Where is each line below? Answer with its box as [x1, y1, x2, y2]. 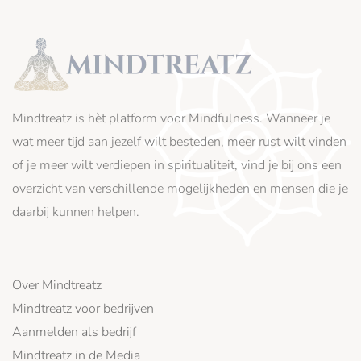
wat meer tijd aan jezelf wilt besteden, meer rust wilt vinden [12, 133, 346, 151]
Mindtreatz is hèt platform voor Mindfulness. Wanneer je [12, 110, 330, 128]
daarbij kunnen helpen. [12, 203, 139, 222]
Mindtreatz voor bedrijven [12, 300, 154, 318]
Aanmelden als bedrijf [12, 323, 136, 342]
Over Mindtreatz [12, 276, 102, 295]
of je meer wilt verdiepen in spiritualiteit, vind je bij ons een [12, 156, 342, 175]
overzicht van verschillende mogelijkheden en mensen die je [12, 180, 348, 198]
